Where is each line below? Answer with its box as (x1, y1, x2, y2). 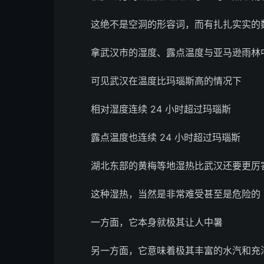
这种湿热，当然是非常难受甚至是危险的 (91, 188, 260, 200)
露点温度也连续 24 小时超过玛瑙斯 (91, 131, 240, 144)
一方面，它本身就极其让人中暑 (91, 216, 223, 229)
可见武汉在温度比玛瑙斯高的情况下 (91, 75, 242, 87)
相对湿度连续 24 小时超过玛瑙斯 (91, 103, 231, 115)
